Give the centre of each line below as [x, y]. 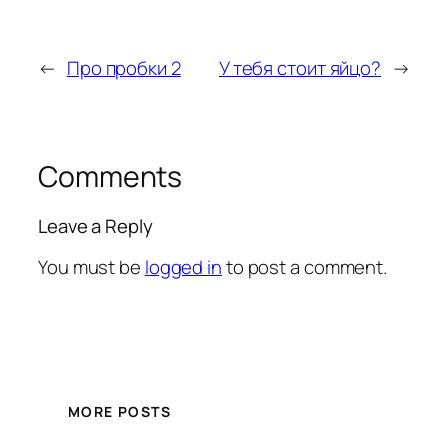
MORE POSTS [119, 412]
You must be [91, 266]
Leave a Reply [95, 226]
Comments [110, 176]
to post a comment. [304, 266]
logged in [183, 266]
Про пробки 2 [123, 67]
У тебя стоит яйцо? [300, 67]
